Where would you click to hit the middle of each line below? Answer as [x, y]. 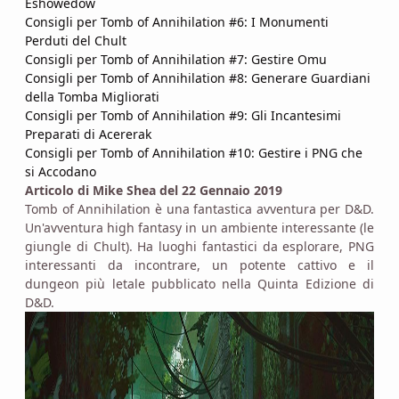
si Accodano [61, 171]
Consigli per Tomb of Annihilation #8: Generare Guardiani [198, 77]
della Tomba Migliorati [92, 96]
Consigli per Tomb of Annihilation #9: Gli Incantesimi [183, 115]
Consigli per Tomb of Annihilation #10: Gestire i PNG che [194, 152]
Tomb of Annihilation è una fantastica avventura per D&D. [199, 208]
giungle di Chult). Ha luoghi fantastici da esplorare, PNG [199, 246]
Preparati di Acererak [88, 134]
